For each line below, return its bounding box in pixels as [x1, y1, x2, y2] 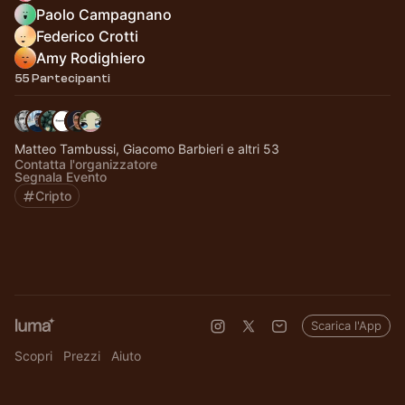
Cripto [35, 188, 71, 203]
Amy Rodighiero [36, 49, 146, 67]
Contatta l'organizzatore [14, 156, 157, 172]
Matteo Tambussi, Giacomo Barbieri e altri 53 [14, 141, 279, 156]
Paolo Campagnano [36, 5, 172, 24]
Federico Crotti [36, 27, 138, 45]
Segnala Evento [14, 169, 107, 184]
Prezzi [63, 348, 100, 363]
